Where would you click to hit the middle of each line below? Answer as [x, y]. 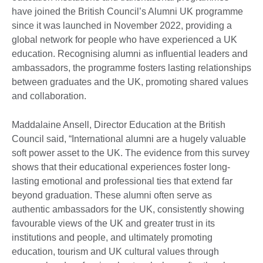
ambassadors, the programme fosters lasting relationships [131, 68]
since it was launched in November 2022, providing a [122, 25]
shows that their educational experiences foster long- [121, 167]
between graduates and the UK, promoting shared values [130, 82]
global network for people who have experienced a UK [124, 39]
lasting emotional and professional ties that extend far [122, 181]
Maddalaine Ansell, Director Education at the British [119, 124]
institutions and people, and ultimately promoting [112, 237]
